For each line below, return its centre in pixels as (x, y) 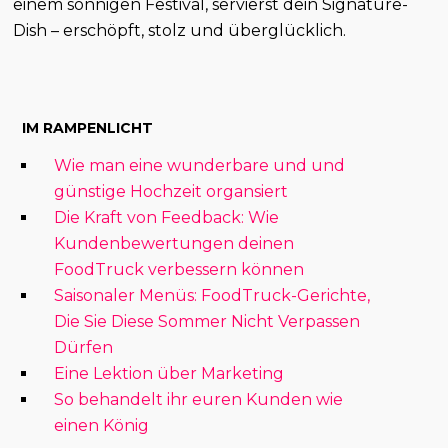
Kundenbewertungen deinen (174, 244)
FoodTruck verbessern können (179, 270)
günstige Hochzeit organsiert (171, 192)
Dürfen (84, 348)
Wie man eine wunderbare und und (200, 166)
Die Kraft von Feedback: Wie (167, 218)
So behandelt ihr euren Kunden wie (199, 400)
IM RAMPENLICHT (88, 128)
